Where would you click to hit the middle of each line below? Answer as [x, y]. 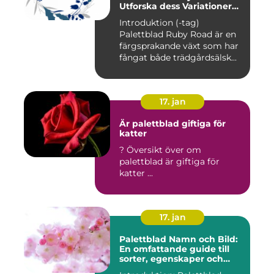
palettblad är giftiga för [169, 162]
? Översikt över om [123, 150]
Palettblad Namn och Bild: [179, 239]
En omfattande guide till [174, 249]
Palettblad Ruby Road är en [178, 35]
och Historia [146, 16]
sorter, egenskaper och [171, 259]
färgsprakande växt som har [179, 46]
